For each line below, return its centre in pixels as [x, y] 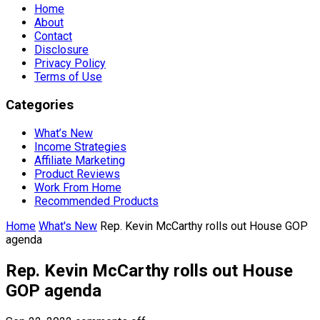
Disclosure [61, 50]
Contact [53, 36]
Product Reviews [77, 174]
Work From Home [78, 187]
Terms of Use [68, 77]
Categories [40, 105]
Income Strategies [80, 146]
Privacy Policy [70, 64]
